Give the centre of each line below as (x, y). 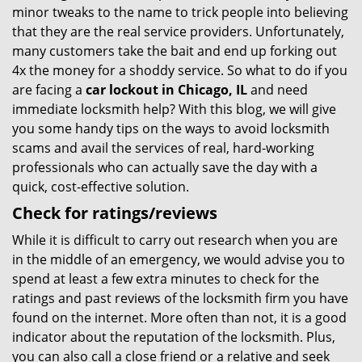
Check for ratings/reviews (115, 213)
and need (278, 90)
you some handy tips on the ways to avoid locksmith (171, 128)
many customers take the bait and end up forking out (175, 51)
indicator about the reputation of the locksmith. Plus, (174, 337)
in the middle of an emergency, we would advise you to (179, 259)
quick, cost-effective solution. (101, 187)
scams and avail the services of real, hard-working (163, 148)
